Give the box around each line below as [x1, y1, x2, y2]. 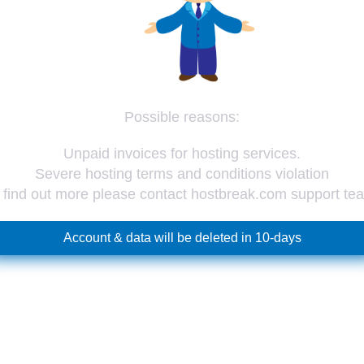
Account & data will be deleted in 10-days [63, 231, 301, 245]
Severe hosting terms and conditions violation [35, 166, 329, 183]
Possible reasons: [124, 109, 240, 126]
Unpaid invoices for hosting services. [63, 145, 301, 162]
